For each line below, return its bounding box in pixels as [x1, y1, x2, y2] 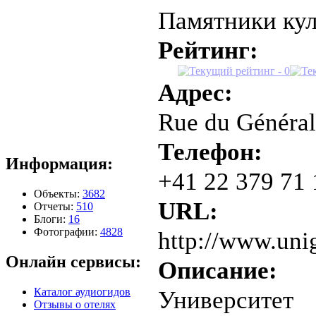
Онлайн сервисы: [6, 252, 141, 271]
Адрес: [158, 78, 233, 107]
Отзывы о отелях [34, 298, 116, 310]
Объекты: [34, 187, 83, 200]
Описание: [158, 255, 277, 284]
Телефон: [158, 137, 262, 166]
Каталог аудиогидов [34, 285, 130, 298]
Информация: [6, 154, 113, 173]
